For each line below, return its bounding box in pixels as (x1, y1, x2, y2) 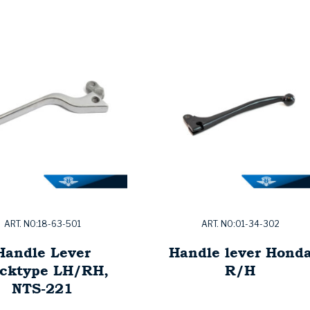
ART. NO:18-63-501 (3, 219, 81, 230)
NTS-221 (12, 278, 73, 299)
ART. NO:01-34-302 (201, 219, 280, 230)
